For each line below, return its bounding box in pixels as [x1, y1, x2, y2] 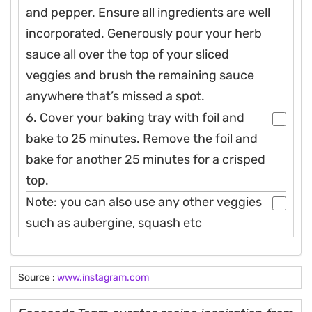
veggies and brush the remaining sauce [26, 68, 254, 84]
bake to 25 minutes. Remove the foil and [26, 131, 258, 147]
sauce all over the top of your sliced [26, 47, 229, 63]
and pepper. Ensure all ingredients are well [26, 5, 270, 21]
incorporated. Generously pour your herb [26, 26, 262, 42]
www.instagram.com [57, 272, 149, 284]
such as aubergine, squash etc [26, 215, 202, 231]
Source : [18, 272, 57, 284]
